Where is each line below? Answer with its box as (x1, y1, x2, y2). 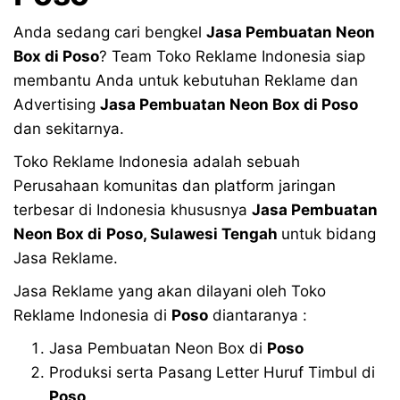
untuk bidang (281, 224, 376, 243)
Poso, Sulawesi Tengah (106, 224, 281, 243)
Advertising (13, 95, 100, 113)
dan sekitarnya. (13, 119, 124, 137)
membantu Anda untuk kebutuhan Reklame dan (13, 71, 358, 89)
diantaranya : (208, 305, 307, 324)
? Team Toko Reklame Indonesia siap (99, 46, 365, 65)
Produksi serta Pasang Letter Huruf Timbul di (49, 362, 375, 381)
